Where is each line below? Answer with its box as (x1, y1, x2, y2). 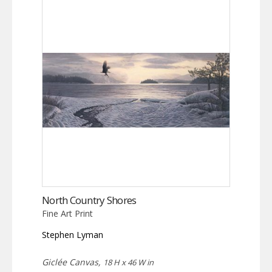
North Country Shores (42, 192, 137, 207)
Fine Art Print (42, 207, 93, 219)
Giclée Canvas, (42, 256, 103, 268)
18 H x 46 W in (103, 256, 154, 268)
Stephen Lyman (42, 228, 103, 240)
